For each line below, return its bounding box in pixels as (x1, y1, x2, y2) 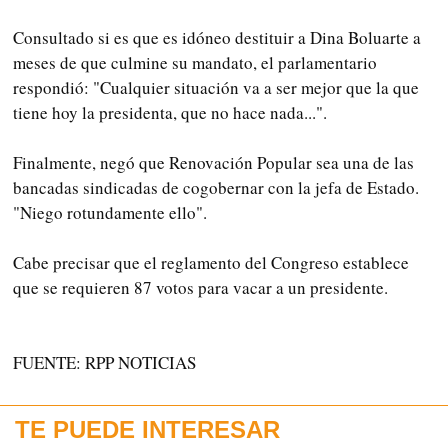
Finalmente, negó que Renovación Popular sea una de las (13, 151, 414, 175)
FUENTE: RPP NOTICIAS (13, 351, 196, 375)
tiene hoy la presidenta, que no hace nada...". (13, 101, 327, 125)
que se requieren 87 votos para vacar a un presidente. (13, 276, 388, 300)
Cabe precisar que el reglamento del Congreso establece (13, 251, 409, 275)
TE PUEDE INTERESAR (15, 416, 280, 444)
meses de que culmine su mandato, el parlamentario (13, 51, 377, 75)
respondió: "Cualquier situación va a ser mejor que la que (13, 76, 419, 100)
